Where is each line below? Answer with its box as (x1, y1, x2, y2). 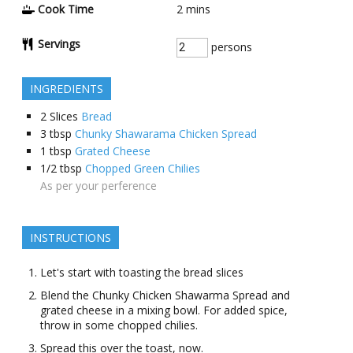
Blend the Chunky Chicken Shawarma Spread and (39, 288, 290, 303)
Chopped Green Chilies (84, 161, 200, 176)
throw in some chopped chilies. (39, 318, 198, 333)
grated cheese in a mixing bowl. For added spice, (39, 303, 288, 318)
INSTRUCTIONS (29, 230, 111, 246)
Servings (37, 36, 80, 52)
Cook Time (37, 2, 94, 17)
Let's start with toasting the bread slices (39, 265, 243, 281)
